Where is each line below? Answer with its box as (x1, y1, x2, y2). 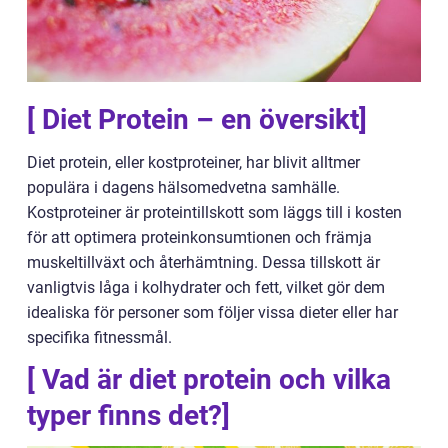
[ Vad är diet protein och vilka (27, 363, 391, 396)
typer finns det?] (27, 399, 230, 432)
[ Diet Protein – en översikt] (27, 103, 367, 136)
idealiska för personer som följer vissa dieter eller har (27, 303, 398, 322)
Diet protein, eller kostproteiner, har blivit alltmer (27, 153, 360, 172)
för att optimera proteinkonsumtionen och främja (27, 228, 372, 247)
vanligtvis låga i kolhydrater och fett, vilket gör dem (27, 278, 385, 297)
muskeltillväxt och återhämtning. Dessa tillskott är (27, 253, 380, 272)
